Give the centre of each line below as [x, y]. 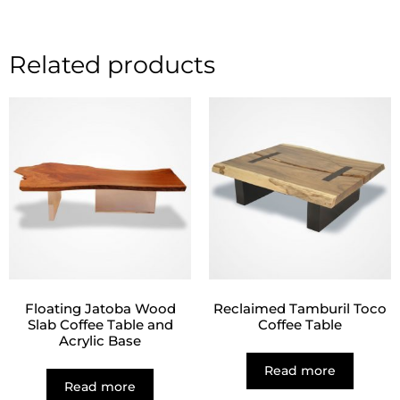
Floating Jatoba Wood [100, 309]
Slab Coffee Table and [100, 325]
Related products [112, 64]
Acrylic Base [100, 341]
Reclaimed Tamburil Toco [300, 309]
